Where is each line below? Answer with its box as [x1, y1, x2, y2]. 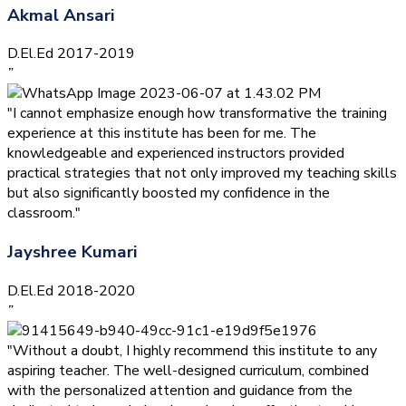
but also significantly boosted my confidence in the [7, 183, 330, 204]
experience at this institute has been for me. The [7, 123, 316, 144]
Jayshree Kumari [7, 240, 137, 265]
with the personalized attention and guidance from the [7, 380, 353, 401]
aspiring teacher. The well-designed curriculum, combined [7, 360, 369, 381]
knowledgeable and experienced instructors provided [7, 143, 344, 164]
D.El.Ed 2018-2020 [7, 280, 135, 301]
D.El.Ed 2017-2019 [7, 43, 135, 64]
